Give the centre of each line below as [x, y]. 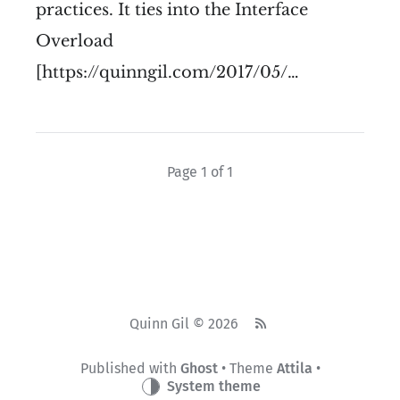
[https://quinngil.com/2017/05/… [167, 72]
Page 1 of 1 [200, 172]
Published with [130, 369]
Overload [75, 41]
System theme [213, 387]
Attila [294, 369]
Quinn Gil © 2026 [185, 324]
